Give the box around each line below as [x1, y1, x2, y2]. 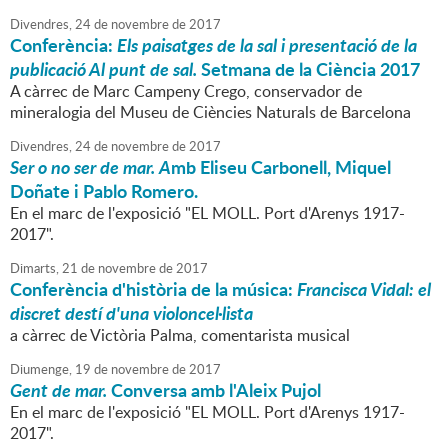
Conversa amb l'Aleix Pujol [107, 377, 321, 404]
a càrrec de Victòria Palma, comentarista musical [10, 324, 350, 347]
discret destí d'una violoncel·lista [10, 300, 253, 327]
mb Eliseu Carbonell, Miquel [171, 154, 391, 181]
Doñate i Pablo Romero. [10, 178, 198, 205]
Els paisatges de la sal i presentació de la [117, 32, 417, 59]
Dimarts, [10, 259, 59, 278]
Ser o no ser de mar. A [10, 154, 171, 181]
